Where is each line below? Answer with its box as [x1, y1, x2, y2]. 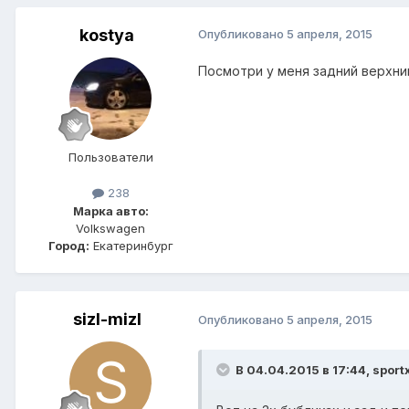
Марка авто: [72, 203, 149, 218]
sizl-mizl [72, 309, 142, 329]
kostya [79, 26, 134, 46]
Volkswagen [76, 220, 145, 236]
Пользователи [68, 150, 153, 165]
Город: [47, 237, 89, 253]
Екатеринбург [89, 237, 173, 253]
